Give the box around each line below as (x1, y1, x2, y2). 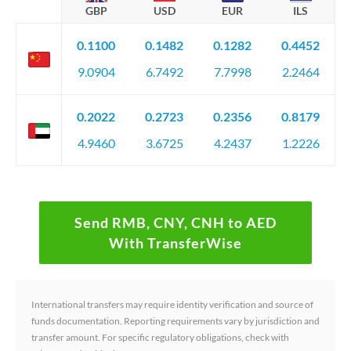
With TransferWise (109, 234, 242, 251)
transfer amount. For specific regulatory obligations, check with (31, 331, 289, 343)
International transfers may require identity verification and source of (31, 299, 313, 310)
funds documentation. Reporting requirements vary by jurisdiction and (31, 315, 320, 327)
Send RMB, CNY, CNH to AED (74, 214, 277, 231)
